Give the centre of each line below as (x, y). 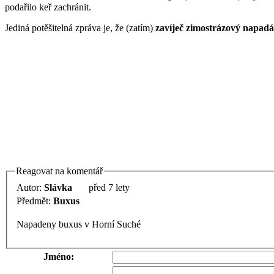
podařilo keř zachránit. (48, 7)
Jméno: (58, 256)
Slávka (58, 187)
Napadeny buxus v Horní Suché (113, 224)
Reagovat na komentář (59, 171)
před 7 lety (109, 187)
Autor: (30, 187)
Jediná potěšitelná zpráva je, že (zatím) (80, 28)
